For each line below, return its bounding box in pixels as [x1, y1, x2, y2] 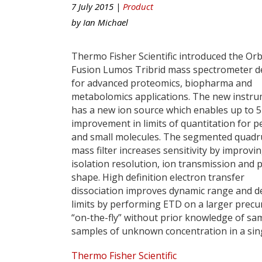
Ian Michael [83, 16, 128, 28]
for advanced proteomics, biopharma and [71, 76, 252, 89]
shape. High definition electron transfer [71, 170, 244, 184]
